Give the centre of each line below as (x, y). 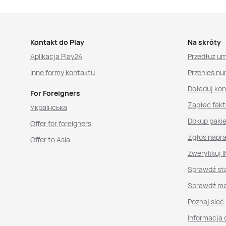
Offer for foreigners (61, 123)
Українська (49, 107)
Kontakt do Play (57, 42)
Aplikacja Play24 (56, 56)
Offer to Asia (50, 139)
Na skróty (204, 42)
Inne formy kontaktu (63, 72)
